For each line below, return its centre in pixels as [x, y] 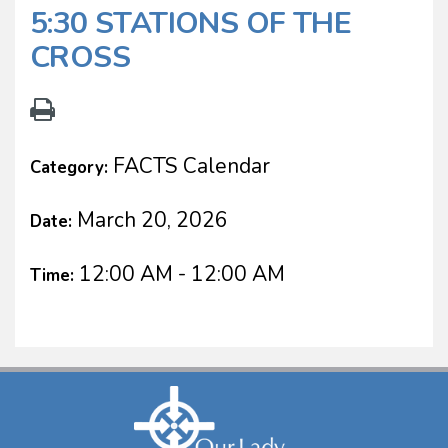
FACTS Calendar [191, 165]
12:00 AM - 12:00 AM [182, 273]
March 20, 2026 [152, 219]
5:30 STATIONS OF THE [190, 23]
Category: [71, 167]
